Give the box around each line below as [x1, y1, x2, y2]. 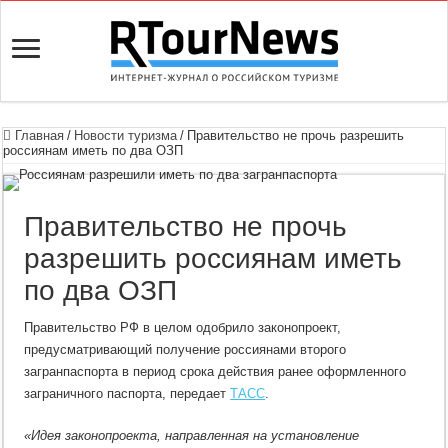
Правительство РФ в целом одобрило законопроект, [24, 320, 342, 335]
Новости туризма [74, 128, 178, 143]
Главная [11, 128, 65, 143]
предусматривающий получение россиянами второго [24, 342, 347, 357]
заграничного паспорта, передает [24, 386, 231, 401]
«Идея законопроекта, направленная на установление [24, 428, 360, 443]
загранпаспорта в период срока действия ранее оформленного [24, 364, 407, 379]
